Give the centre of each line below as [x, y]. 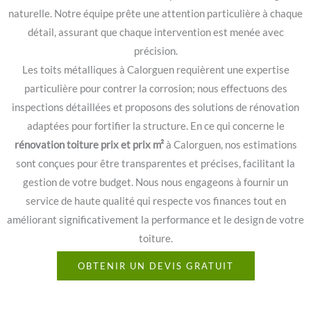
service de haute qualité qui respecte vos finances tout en [155, 201]
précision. [155, 51]
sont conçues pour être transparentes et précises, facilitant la [155, 163]
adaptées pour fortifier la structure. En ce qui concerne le [155, 126]
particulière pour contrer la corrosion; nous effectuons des [155, 88]
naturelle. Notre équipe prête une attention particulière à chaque [155, 13]
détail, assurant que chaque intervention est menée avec [155, 32]
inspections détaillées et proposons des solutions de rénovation [155, 107]
